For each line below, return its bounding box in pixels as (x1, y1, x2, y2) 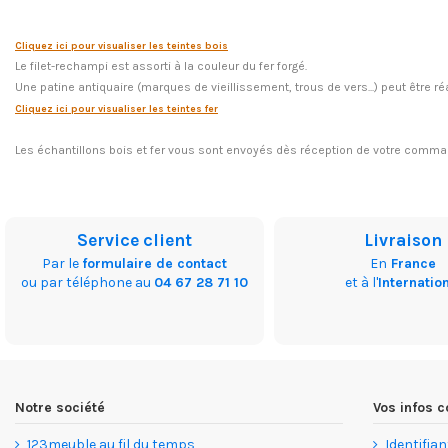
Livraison (364, 229, 443, 250)
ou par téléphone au (20, 273, 154, 291)
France (387, 254, 437, 272)
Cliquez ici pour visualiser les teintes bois (15, 39, 228, 52)
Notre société (15, 398, 105, 416)
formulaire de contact (81, 254, 227, 272)
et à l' (344, 273, 378, 291)
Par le (41, 254, 82, 272)
